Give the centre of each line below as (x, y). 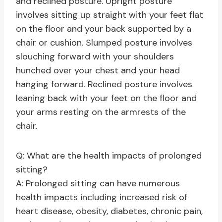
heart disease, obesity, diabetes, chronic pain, (109, 211)
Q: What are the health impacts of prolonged (109, 156)
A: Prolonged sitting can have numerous (98, 184)
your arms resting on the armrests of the (101, 112)
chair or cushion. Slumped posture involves (104, 43)
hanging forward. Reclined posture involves (104, 84)
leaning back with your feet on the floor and (106, 98)
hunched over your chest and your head (98, 71)
